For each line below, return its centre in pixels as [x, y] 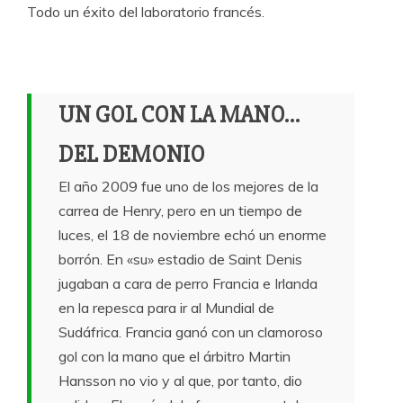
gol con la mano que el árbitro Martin [175, 356]
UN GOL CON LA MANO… [179, 115]
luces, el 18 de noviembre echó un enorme [193, 235]
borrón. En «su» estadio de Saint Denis [180, 259]
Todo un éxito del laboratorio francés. [146, 12]
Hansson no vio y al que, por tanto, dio [180, 381]
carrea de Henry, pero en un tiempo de [180, 210]
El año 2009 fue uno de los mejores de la [188, 186]
